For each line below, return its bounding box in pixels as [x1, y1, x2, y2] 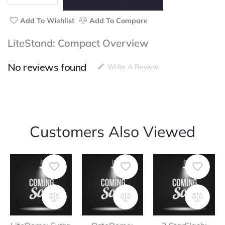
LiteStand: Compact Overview [8, 36, 149, 49]
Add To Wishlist [20, 16, 74, 25]
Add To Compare [89, 16, 148, 25]
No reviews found [8, 60, 86, 73]
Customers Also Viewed [30, 122, 195, 141]
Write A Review [107, 62, 159, 71]
